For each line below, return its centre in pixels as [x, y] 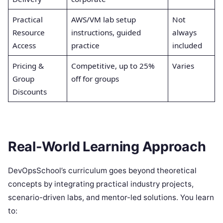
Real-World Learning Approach [107, 147]
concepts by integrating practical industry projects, [101, 184]
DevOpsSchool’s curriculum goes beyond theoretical [102, 171]
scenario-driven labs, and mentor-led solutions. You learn [111, 198]
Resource [28, 32]
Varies [183, 65]
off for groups [95, 78]
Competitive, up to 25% [113, 65]
